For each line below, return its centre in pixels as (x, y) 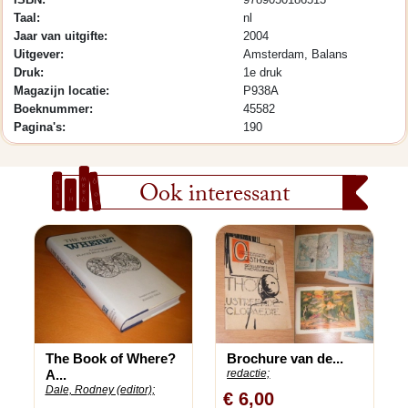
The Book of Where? (110, 358)
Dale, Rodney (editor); (100, 389)
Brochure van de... (286, 358)
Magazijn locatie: (61, 91)
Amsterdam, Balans (295, 54)
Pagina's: (40, 127)
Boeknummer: (53, 109)
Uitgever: (39, 54)
